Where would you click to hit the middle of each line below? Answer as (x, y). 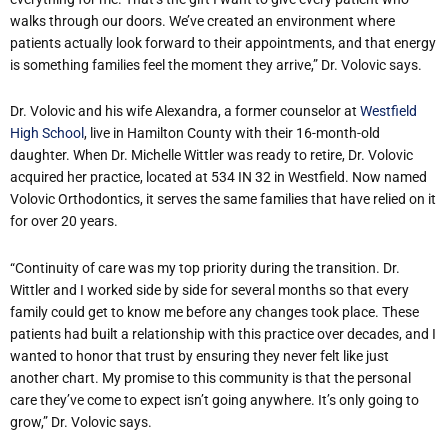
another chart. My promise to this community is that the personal (210, 377)
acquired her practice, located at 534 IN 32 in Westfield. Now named (218, 177)
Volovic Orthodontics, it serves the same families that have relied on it (223, 199)
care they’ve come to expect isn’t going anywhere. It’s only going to (214, 399)
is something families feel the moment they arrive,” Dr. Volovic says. (216, 64)
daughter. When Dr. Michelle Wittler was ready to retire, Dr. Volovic (211, 155)
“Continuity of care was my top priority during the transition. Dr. (205, 267)
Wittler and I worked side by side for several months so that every (209, 289)
